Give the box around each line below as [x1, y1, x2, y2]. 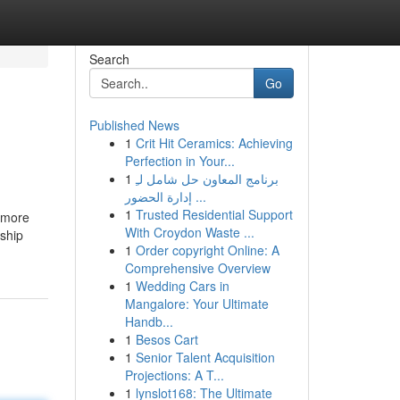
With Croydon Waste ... [124, 223, 254, 241]
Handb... [124, 312, 173, 330]
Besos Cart [135, 330, 198, 348]
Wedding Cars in [135, 277, 229, 295]
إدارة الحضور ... [191, 187, 206, 205]
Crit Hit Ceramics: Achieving [135, 134, 293, 152]
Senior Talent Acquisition [135, 348, 275, 366]
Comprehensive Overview [124, 259, 271, 277]
